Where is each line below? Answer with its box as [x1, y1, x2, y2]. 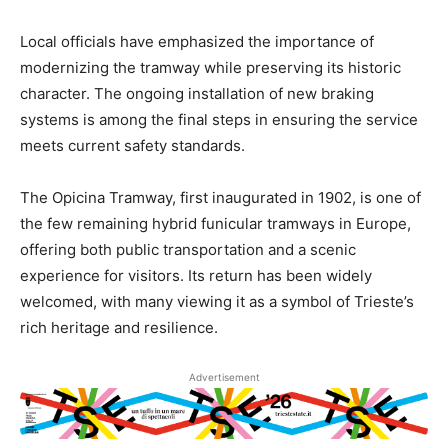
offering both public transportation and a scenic [20, 240, 356, 259]
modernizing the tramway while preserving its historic [20, 58, 401, 77]
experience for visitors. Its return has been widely [20, 266, 372, 285]
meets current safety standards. [20, 136, 245, 155]
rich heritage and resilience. [20, 318, 218, 337]
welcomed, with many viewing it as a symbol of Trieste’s [20, 292, 414, 311]
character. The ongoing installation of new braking [20, 84, 374, 103]
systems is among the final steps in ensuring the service [20, 110, 418, 129]
